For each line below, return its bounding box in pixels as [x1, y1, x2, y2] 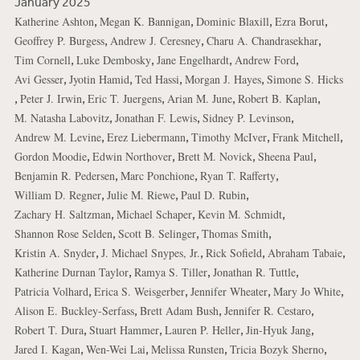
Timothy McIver [190, 129, 267, 145]
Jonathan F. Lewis [114, 110, 197, 126]
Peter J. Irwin [19, 91, 82, 107]
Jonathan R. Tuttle [212, 264, 296, 280]
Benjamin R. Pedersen [14, 168, 115, 184]
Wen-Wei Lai [85, 342, 145, 358]
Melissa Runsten [150, 342, 224, 358]
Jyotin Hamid [68, 72, 129, 88]
